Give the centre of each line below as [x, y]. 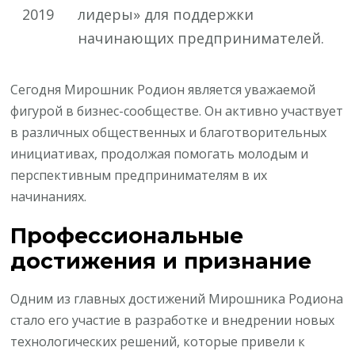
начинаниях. [49, 197]
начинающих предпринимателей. [201, 38]
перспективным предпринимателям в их [139, 176]
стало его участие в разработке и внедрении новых [173, 321]
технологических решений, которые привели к [158, 342]
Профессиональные [127, 236]
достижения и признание [161, 261]
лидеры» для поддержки [166, 15]
